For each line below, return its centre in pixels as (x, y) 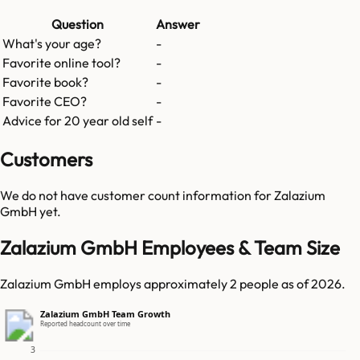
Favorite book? (45, 82)
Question (78, 25)
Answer (178, 25)
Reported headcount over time (85, 323)
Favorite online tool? (61, 63)
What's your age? (52, 44)
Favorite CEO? (45, 102)
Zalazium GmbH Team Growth (105, 314)
